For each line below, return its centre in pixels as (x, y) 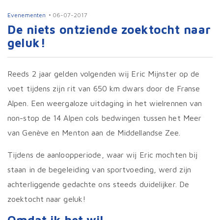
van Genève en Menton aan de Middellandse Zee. (94, 133)
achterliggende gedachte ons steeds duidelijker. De (98, 184)
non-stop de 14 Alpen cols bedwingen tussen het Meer (105, 118)
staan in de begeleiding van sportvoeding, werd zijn (99, 169)
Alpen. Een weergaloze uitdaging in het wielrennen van (105, 103)
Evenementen (27, 15)
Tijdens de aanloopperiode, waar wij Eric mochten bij (103, 155)
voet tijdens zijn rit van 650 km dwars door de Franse (104, 88)
